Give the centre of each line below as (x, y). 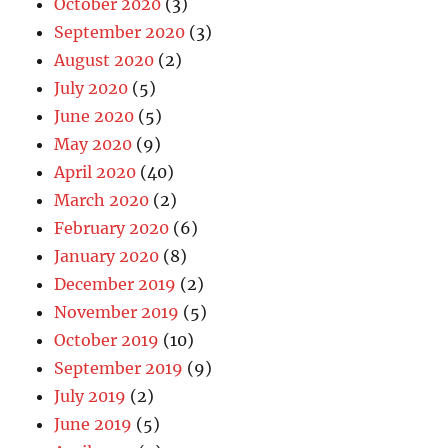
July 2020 (91, 87)
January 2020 (107, 255)
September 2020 (120, 31)
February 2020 (112, 227)
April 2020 (95, 171)
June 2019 (93, 423)
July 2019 (90, 395)
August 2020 (104, 59)
